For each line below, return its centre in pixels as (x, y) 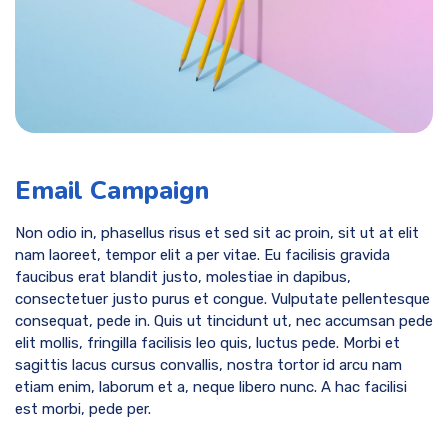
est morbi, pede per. (83, 408)
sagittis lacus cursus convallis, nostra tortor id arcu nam (208, 364)
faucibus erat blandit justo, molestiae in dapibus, (183, 276)
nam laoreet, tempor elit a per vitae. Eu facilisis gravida (202, 254)
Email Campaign (112, 191)
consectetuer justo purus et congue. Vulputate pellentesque (222, 298)
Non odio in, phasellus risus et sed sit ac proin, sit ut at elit (217, 232)
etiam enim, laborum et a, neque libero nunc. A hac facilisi (211, 386)
